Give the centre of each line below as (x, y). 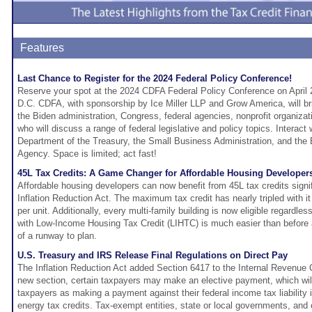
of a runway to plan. (57, 236)
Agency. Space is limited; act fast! (87, 154)
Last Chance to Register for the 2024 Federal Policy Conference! (155, 79)
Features (42, 48)
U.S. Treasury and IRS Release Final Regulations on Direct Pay (153, 256)
